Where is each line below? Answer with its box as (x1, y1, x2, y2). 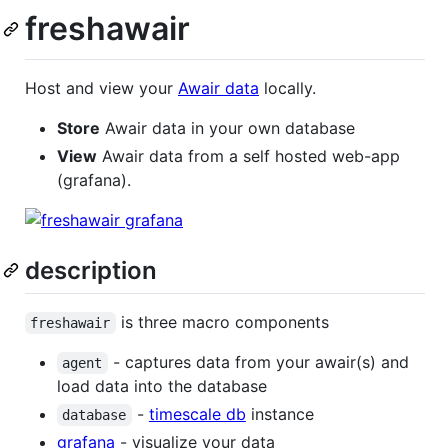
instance (245, 403, 314, 424)
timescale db (148, 403, 246, 424)
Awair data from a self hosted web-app (97, 145, 400, 166)
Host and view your (25, 77, 178, 98)
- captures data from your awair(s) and (107, 351, 414, 372)
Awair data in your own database (100, 117, 355, 138)
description (25, 255, 157, 285)
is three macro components (115, 311, 329, 332)
